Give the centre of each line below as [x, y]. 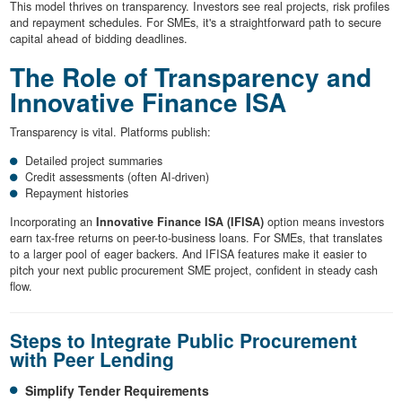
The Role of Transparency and [190, 76]
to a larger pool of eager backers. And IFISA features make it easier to [188, 254]
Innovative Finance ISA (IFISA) [179, 222]
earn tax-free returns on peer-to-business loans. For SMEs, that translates [196, 238]
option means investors [323, 222]
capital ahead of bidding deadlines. [98, 38]
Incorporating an [52, 222]
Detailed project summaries [94, 161]
